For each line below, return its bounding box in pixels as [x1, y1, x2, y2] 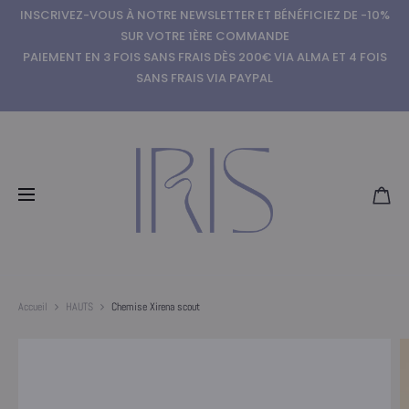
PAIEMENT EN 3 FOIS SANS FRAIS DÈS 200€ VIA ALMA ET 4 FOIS [22, 48, 387, 66]
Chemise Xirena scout [111, 299, 200, 314]
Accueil [18, 299, 47, 314]
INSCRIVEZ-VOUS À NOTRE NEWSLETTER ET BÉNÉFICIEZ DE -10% [19, 6, 390, 24]
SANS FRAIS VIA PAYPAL [136, 69, 273, 87]
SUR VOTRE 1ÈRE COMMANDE [120, 27, 289, 45]
